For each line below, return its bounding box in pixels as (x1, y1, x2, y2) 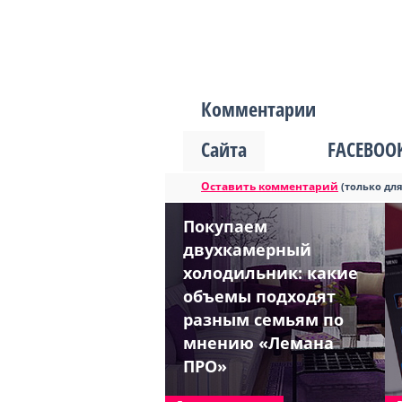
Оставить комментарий (201, 179, 338, 194)
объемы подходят (183, 285, 336, 307)
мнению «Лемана (183, 332, 334, 354)
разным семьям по (183, 309, 344, 330)
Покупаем (183, 215, 267, 237)
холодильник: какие (183, 262, 358, 284)
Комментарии (201, 95, 316, 122)
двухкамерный (183, 239, 311, 260)
